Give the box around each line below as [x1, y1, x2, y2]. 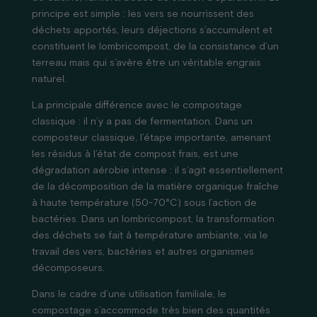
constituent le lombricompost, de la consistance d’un [31, 42, 279, 52]
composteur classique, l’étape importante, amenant [31, 133, 271, 143]
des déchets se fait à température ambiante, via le [31, 231, 268, 241]
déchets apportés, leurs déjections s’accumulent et [31, 25, 272, 35]
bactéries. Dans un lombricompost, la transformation [31, 214, 275, 224]
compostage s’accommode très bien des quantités [31, 306, 270, 316]
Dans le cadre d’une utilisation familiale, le [31, 289, 226, 299]
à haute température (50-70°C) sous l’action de [31, 198, 257, 208]
